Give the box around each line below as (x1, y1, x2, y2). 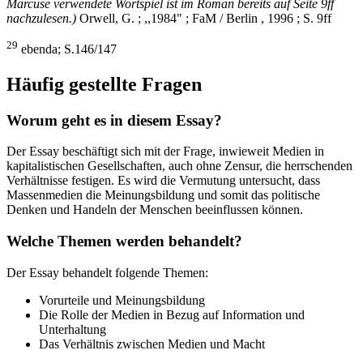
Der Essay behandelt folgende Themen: (6, 265, 208, 280)
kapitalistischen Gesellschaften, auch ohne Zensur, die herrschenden (6, 159, 352, 173)
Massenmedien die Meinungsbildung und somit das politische (6, 188, 320, 203)
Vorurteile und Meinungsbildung (39, 293, 205, 307)
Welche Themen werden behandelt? (6, 232, 242, 250)
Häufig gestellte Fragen (6, 73, 202, 95)
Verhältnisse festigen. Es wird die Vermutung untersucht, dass (6, 173, 320, 188)
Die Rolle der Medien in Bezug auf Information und (39, 307, 305, 322)
